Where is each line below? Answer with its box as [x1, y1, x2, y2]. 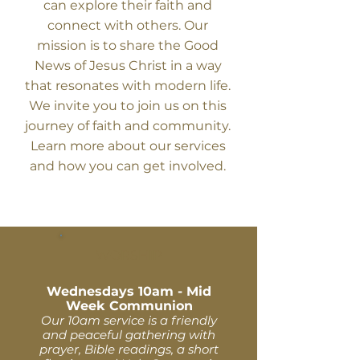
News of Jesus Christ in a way [34, 58, 222, 73]
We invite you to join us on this [29, 98, 227, 113]
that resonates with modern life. [25, 78, 231, 93]
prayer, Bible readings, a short [39, 342, 219, 357]
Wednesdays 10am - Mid [47, 284, 211, 299]
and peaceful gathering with [43, 327, 215, 342]
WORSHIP [96, 247, 162, 263]
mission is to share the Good [37, 38, 219, 53]
